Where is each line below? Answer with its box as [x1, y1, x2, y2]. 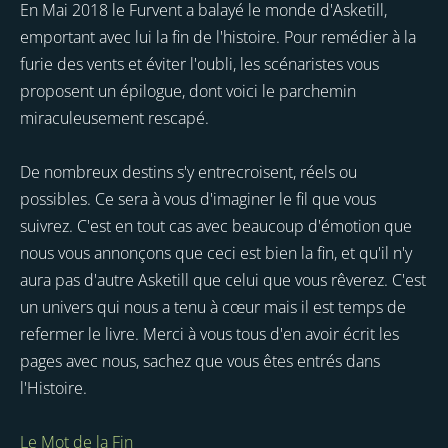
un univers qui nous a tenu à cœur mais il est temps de [20, 296, 406, 319]
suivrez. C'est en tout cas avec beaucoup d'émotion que [20, 215, 412, 238]
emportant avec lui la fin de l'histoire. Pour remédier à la [20, 26, 416, 49]
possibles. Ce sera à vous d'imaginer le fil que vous [20, 188, 376, 211]
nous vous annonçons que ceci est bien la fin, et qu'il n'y [20, 242, 412, 265]
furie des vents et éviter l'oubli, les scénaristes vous [20, 53, 379, 76]
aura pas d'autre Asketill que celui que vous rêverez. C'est [20, 269, 426, 292]
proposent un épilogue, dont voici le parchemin [20, 80, 356, 103]
